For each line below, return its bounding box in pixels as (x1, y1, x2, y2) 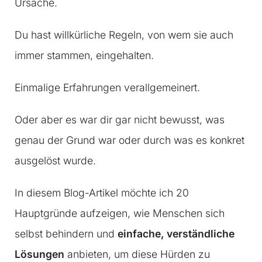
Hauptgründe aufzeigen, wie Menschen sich (15, 207, 225, 220)
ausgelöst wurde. (15, 154, 96, 167)
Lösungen (15, 248, 64, 261)
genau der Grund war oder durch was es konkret (15, 134, 244, 147)
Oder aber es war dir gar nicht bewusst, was (15, 113, 225, 126)
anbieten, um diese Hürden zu (64, 248, 210, 261)
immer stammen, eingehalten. (15, 49, 154, 62)
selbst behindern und (15, 227, 118, 240)
